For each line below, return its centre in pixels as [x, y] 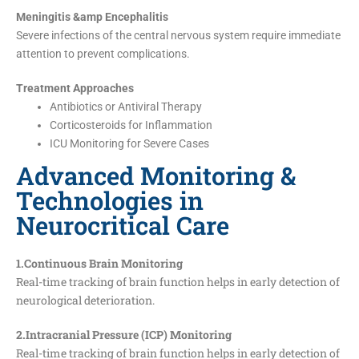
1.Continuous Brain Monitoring [99, 263]
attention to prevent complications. [103, 53]
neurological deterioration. [85, 300]
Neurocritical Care [123, 225]
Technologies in [110, 200]
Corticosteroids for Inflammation [131, 125]
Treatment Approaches [75, 88]
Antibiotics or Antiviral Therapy [126, 106]
